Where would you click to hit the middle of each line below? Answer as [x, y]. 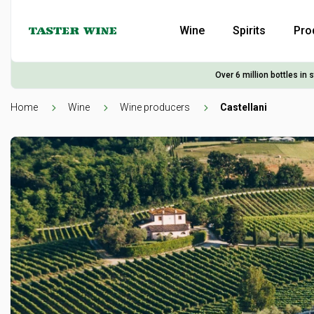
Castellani [244, 107]
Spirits [250, 30]
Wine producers [155, 107]
